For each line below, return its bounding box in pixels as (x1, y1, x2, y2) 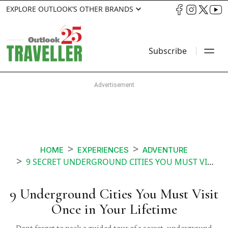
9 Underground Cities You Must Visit (10, 185, 218, 203)
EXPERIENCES (77, 145, 129, 155)
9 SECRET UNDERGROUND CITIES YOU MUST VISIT (26, 156, 207, 168)
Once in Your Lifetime (51, 201, 177, 218)
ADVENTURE (142, 145, 188, 155)
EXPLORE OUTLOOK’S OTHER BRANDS (6, 4, 133, 14)
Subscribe (149, 45, 187, 57)
